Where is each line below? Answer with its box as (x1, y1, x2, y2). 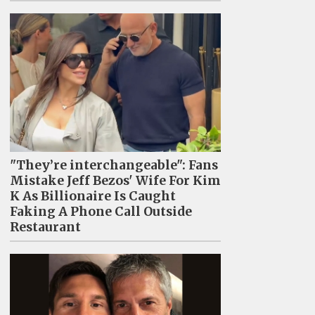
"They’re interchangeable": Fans (9, 157, 218, 173)
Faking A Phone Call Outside (9, 203, 192, 219)
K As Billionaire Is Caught (9, 188, 176, 204)
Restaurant (9, 219, 81, 235)
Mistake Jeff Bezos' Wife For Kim (9, 172, 221, 188)
